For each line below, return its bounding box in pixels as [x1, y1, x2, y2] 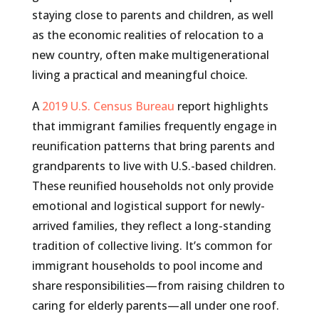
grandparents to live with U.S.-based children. [31, 158, 276, 174]
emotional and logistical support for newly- [31, 198, 265, 214]
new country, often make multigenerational [31, 47, 269, 63]
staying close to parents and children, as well [31, 7, 273, 23]
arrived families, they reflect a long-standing [31, 218, 271, 234]
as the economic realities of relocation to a [31, 27, 263, 43]
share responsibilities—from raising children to [31, 278, 285, 294]
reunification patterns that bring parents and [31, 138, 275, 155]
